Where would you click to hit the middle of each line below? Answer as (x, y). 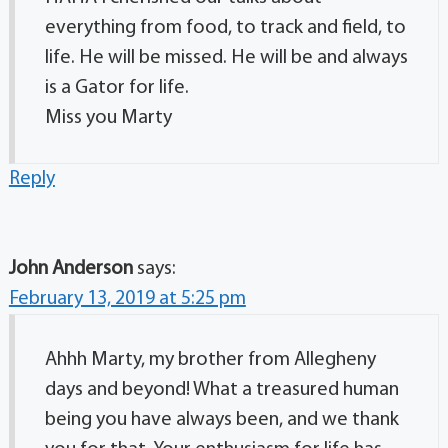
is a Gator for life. (116, 87)
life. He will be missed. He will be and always (226, 57)
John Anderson (70, 268)
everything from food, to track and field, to (225, 27)
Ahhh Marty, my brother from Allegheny (210, 359)
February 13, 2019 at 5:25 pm (127, 298)
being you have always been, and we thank (221, 419)
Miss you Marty (108, 117)
